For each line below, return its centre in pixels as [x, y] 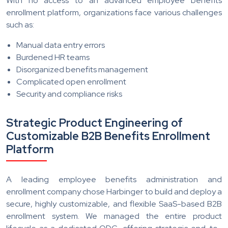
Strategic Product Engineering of [94, 123]
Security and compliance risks [69, 94]
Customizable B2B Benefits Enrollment [108, 136]
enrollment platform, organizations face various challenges [114, 12]
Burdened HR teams [53, 57]
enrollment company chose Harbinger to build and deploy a [114, 191]
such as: [20, 24]
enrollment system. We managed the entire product [114, 216]
